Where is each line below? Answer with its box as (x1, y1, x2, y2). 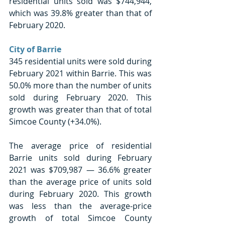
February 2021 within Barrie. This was (9, 67, 152, 79)
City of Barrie (9, 43, 61, 55)
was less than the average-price (9, 200, 152, 211)
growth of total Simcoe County (9, 212, 152, 223)
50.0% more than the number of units (9, 79, 152, 91)
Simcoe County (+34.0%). (9, 116, 101, 127)
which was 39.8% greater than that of (9, 7, 152, 19)
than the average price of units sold (9, 176, 152, 187)
